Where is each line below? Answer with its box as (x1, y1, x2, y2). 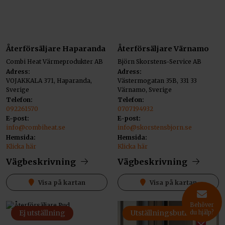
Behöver (190, 201, 214, 209)
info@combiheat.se (6, 124, 65, 132)
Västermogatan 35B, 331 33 (118, 76, 197, 84)
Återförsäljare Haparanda (6, 44, 105, 54)
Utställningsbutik (131, 208, 191, 218)
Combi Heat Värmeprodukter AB (6, 58, 103, 66)
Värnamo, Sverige (118, 85, 172, 93)
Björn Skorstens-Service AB (118, 58, 201, 66)
